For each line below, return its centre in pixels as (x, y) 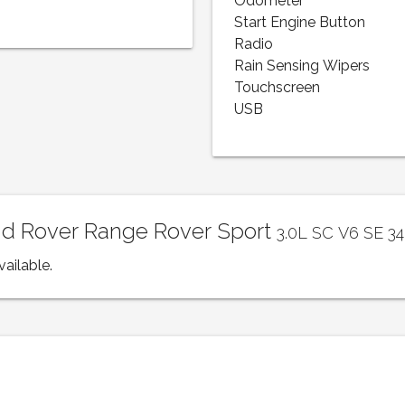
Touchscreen (278, 88)
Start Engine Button (300, 23)
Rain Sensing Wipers (302, 66)
